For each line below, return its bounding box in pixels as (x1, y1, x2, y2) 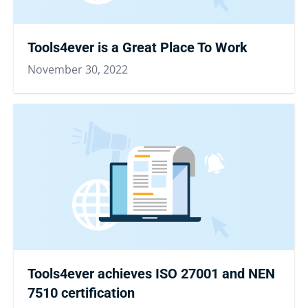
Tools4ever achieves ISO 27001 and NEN (27, 265, 275, 283)
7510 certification (27, 285, 135, 302)
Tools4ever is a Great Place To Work (27, 39, 247, 56)
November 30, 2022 (27, 62, 128, 78)
